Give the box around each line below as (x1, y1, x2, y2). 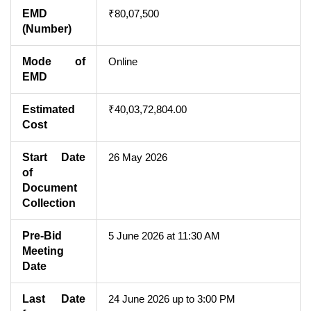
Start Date (22, 151, 85, 163)
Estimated (22, 103, 75, 115)
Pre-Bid (22, 229, 62, 242)
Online (108, 55, 137, 67)
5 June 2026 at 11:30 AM (108, 229, 220, 242)
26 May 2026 (108, 151, 167, 163)
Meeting (22, 244, 64, 257)
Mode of (22, 55, 85, 67)
